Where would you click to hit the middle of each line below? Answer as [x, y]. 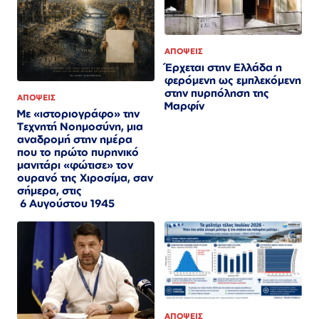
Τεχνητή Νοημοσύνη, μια [80, 127]
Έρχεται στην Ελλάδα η [223, 67]
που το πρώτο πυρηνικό [78, 152]
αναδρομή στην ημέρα [75, 140]
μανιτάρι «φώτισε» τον [75, 165]
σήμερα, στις [49, 191]
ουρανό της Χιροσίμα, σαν [85, 178]
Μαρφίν [184, 105]
